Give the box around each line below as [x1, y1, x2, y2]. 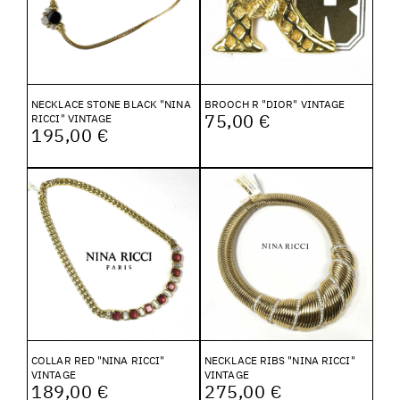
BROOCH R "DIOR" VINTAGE [204, 96, 346, 111]
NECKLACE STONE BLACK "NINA [31, 96, 191, 111]
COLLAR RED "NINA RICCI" [31, 353, 165, 367]
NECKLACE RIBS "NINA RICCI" [204, 353, 355, 367]
